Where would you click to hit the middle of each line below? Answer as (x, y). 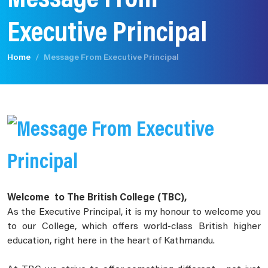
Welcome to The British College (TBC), (97, 198)
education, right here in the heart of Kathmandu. (111, 241)
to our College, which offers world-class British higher (134, 226)
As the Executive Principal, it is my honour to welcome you (134, 212)
